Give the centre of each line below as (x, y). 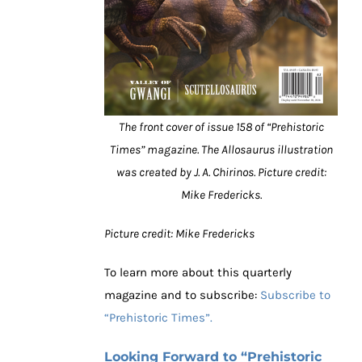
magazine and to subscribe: (182, 295)
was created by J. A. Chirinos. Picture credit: (221, 173)
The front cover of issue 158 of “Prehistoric (221, 127)
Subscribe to (295, 295)
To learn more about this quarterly (198, 273)
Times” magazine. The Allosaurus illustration (221, 150)
